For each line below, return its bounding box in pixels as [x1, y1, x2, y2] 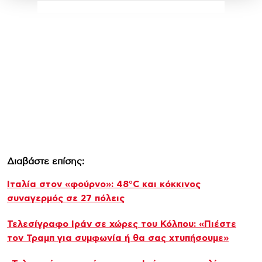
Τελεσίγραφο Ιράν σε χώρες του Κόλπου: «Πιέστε [7, 219, 236, 229]
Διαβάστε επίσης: [7, 156, 84, 166]
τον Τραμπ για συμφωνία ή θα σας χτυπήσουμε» [7, 233, 229, 243]
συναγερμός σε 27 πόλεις [7, 193, 125, 203]
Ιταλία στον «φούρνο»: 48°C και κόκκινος [7, 179, 201, 189]
